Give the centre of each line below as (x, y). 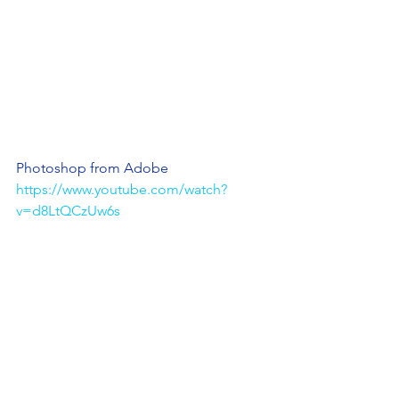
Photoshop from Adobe (92, 167)
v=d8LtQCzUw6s (68, 210)
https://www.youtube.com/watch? (122, 189)
